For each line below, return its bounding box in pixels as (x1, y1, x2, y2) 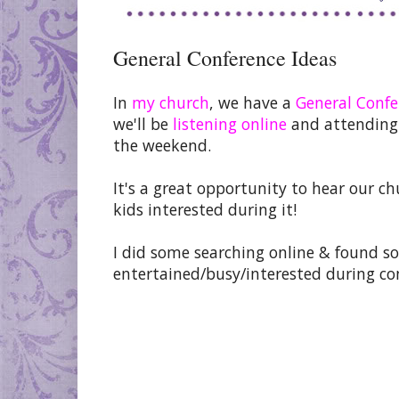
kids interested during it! (113, 198, 297, 220)
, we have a (209, 91, 296, 113)
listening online (173, 112, 291, 134)
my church (132, 91, 209, 113)
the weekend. (113, 134, 211, 156)
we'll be (113, 112, 173, 134)
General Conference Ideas (113, 44, 337, 72)
